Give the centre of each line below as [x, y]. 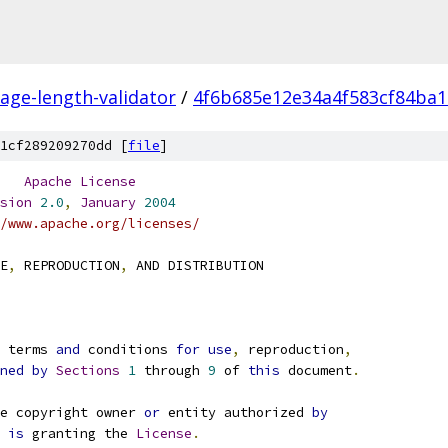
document [316, 370]
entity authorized [236, 412]
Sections [88, 370]
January [108, 202]
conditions [128, 349]
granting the [80, 433]
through [172, 370]
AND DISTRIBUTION [196, 265]
